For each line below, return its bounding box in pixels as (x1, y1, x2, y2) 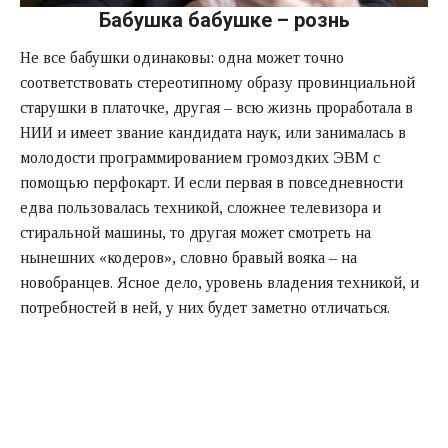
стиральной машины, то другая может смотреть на (20, 223, 371, 241)
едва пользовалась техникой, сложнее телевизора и (20, 198, 381, 216)
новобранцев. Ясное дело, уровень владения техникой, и (20, 273, 419, 291)
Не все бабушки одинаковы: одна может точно (20, 48, 344, 66)
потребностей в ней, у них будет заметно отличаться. (20, 298, 390, 316)
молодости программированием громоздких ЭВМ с (20, 148, 380, 166)
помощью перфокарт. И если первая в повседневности (20, 173, 403, 191)
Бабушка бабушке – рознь (98, 7, 350, 32)
